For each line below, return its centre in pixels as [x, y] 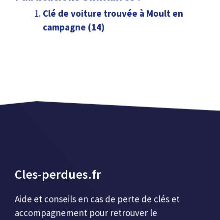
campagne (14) [74, 27]
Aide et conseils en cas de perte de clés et [97, 199]
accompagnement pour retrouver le [86, 212]
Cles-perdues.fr [58, 174]
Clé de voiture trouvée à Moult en [113, 14]
